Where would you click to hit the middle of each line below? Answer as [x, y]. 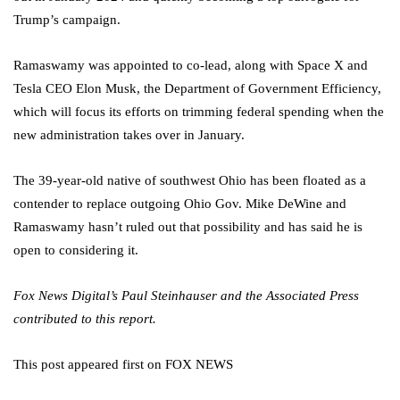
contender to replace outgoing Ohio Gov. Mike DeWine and [180, 204]
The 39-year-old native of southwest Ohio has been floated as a [190, 181]
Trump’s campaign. [67, 20]
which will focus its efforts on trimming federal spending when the [199, 112]
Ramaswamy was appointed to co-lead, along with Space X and [191, 66]
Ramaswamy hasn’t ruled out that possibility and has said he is [188, 227]
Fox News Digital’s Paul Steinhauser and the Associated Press [186, 296]
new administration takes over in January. [129, 135]
